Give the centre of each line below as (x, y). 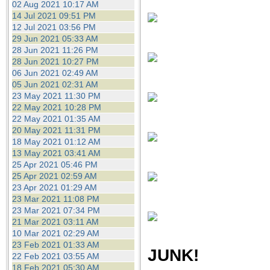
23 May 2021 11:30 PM (56, 96)
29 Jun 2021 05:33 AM (55, 39)
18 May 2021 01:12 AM (56, 142)
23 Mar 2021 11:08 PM (56, 199)
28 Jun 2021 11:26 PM (55, 50)
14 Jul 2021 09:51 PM (54, 16)
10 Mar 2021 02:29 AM (56, 233)
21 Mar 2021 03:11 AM (55, 222)
